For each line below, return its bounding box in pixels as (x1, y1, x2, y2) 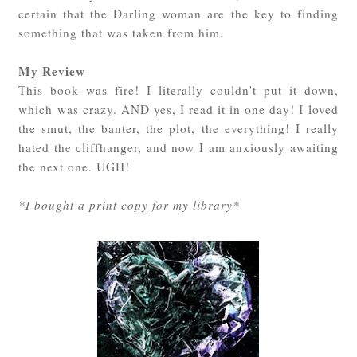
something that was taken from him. (18, 25, 229, 41)
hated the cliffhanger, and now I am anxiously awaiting (18, 139, 339, 156)
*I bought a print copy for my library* (18, 197, 241, 214)
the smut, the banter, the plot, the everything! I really (18, 120, 339, 137)
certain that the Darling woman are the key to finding (18, 6, 339, 22)
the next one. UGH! (18, 159, 131, 175)
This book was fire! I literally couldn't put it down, (18, 82, 339, 99)
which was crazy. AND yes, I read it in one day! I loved (18, 101, 339, 118)
